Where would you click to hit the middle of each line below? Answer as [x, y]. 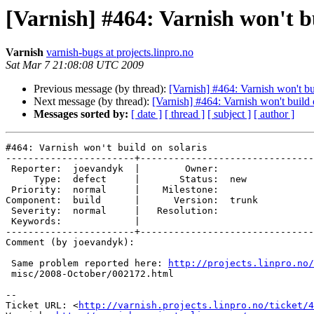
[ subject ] [229, 114]
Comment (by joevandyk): [70, 243]
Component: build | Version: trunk [132, 200]
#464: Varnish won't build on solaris [107, 148]
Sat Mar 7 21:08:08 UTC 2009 [75, 65]
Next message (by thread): [93, 102]
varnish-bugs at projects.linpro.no [120, 53]
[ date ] [146, 114]
